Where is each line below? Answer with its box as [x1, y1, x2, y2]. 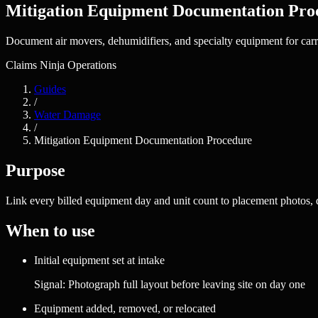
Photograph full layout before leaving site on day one [68, 278, 305, 291]
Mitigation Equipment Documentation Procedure [34, 133, 252, 146]
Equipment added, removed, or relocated [34, 302, 216, 315]
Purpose [6, 160, 65, 180]
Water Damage [34, 108, 101, 121]
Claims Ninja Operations [6, 58, 116, 71]
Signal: [34, 278, 65, 291]
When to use [6, 221, 95, 240]
